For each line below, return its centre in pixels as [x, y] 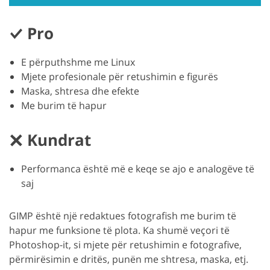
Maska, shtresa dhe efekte [80, 91]
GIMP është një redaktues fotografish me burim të [123, 216]
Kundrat [59, 140]
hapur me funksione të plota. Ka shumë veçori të [119, 231]
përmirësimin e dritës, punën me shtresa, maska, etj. [129, 259]
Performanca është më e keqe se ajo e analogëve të [138, 169]
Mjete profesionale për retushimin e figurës [120, 77]
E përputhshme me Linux [78, 62]
